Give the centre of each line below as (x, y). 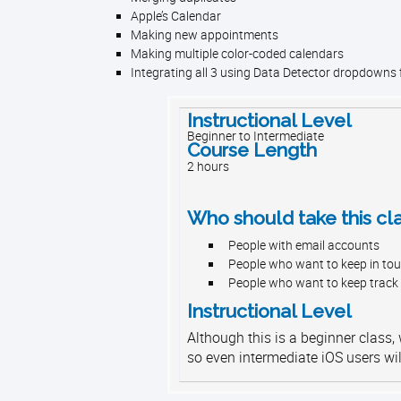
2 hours (208, 166)
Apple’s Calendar (176, 16)
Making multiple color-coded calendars (237, 54)
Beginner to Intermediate (255, 137)
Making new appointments (205, 35)
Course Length (252, 150)
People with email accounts (303, 246)
